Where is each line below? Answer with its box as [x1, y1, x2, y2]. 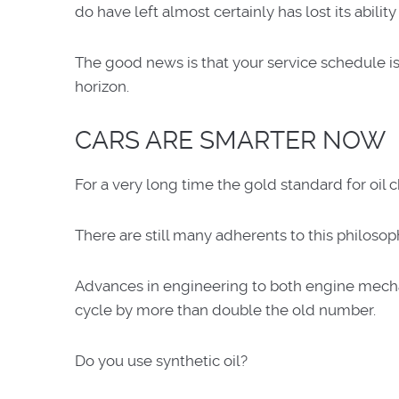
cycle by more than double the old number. [75, 301, 376, 319]
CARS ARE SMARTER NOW [75, 126, 386, 155]
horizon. [75, 77, 129, 95]
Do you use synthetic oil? [75, 352, 251, 370]
